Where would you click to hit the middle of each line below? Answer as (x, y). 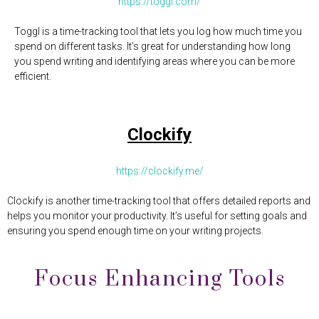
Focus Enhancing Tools (159, 279)
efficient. (33, 76)
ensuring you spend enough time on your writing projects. (135, 231)
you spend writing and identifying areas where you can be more (155, 61)
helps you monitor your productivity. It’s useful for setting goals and (157, 216)
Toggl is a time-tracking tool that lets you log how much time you (158, 31)
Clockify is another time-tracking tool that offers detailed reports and (159, 201)
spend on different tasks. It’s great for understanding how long (152, 46)
